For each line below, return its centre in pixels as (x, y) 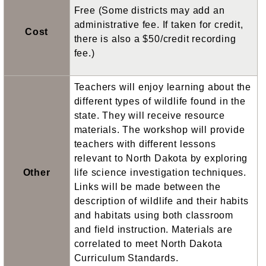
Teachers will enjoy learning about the (162, 87)
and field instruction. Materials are (153, 229)
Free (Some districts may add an (149, 10)
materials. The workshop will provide (159, 129)
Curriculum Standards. (126, 258)
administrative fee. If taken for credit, (159, 24)
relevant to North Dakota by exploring (161, 158)
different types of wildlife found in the (160, 101)
